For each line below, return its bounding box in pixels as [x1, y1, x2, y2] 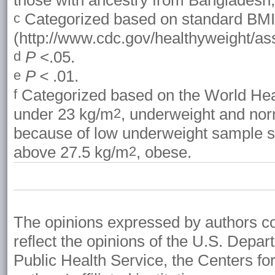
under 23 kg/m [14, 105, 114, 124]
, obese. [136, 143, 192, 162]
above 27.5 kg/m [14, 143, 129, 162]
